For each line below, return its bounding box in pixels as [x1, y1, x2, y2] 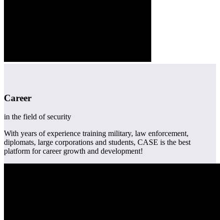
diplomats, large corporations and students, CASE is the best [4, 138, 191, 147]
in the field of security [4, 112, 71, 121]
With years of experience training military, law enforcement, [4, 129, 189, 138]
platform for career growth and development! [4, 147, 143, 156]
